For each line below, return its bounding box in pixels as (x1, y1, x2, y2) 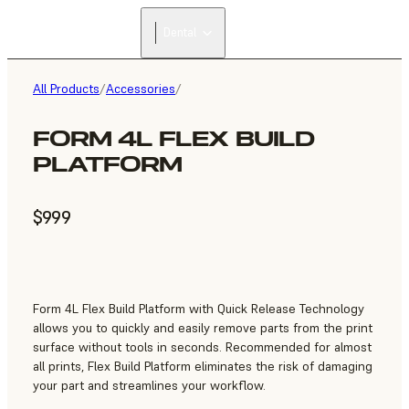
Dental (163, 25, 196, 40)
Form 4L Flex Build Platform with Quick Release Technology (33, 300, 364, 318)
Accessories (106, 80, 175, 97)
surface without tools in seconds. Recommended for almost (33, 339, 372, 356)
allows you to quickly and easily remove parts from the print (33, 320, 372, 337)
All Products (33, 80, 100, 97)
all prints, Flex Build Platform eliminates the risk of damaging (33, 358, 372, 375)
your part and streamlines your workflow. (33, 377, 266, 394)
